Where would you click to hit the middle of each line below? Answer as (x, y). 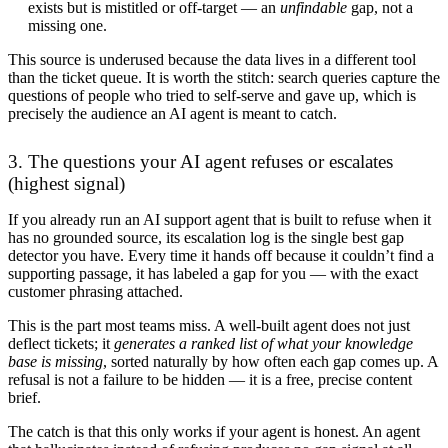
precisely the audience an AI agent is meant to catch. (172, 113)
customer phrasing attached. (95, 291)
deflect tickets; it (61, 343)
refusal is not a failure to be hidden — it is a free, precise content (210, 379)
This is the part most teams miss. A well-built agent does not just (209, 325)
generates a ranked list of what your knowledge (263, 343)
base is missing (55, 361)
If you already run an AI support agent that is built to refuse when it (219, 219)
